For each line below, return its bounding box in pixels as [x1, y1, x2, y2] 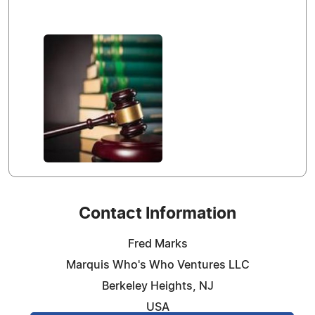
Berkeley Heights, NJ [101, 281, 214, 292]
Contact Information [79, 206, 236, 222]
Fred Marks [127, 238, 188, 250]
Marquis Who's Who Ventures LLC [65, 259, 250, 271]
